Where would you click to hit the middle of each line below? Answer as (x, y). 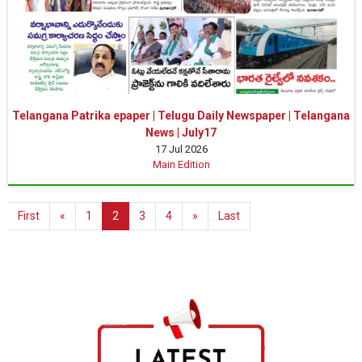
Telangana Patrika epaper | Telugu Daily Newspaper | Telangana (181, 115)
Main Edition (181, 164)
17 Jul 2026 (181, 149)
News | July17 (181, 132)
